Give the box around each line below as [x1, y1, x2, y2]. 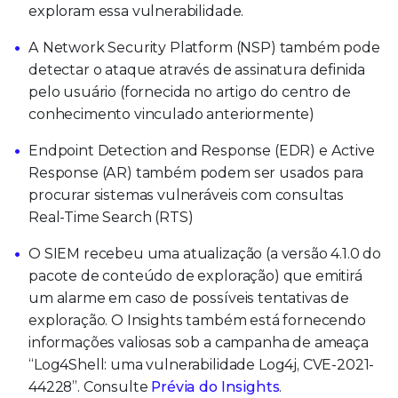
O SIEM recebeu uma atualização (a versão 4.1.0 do [28, 244, 382, 262]
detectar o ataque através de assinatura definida [28, 60, 366, 78]
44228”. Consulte [28, 378, 152, 395]
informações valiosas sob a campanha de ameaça [28, 333, 369, 351]
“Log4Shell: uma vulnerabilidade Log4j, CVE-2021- [28, 355, 375, 373]
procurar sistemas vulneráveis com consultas [28, 186, 345, 203]
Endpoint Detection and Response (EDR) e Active [28, 141, 375, 159]
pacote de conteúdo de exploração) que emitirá [28, 267, 362, 284]
